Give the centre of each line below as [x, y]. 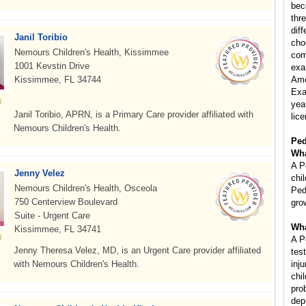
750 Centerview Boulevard [66, 202]
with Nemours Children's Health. [76, 264]
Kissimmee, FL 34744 [58, 80]
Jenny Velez [40, 173]
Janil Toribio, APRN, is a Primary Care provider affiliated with [134, 114]
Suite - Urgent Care [52, 215]
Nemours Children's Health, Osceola [86, 188]
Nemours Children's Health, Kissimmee [92, 52]
